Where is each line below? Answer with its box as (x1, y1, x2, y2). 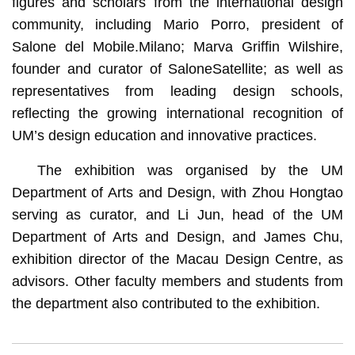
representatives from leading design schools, (11, 83, 344, 100)
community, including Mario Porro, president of (11, 17, 344, 33)
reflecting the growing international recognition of (11, 105, 344, 122)
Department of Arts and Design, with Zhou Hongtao (11, 185, 344, 201)
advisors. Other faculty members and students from (11, 273, 344, 290)
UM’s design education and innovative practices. (11, 128, 317, 144)
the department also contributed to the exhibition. (11, 296, 320, 312)
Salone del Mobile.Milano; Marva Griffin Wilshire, (11, 39, 344, 55)
